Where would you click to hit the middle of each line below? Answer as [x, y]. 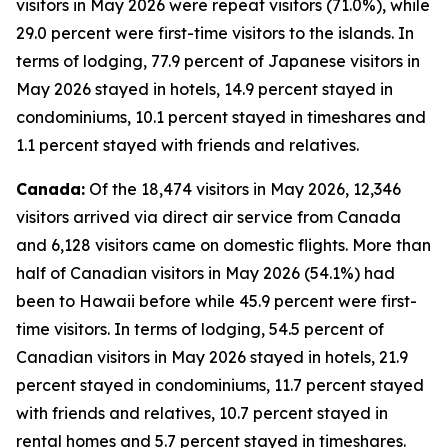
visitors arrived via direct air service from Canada [208, 217]
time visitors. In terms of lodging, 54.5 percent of [200, 329]
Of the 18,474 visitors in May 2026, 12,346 [243, 189]
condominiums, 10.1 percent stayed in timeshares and [221, 117]
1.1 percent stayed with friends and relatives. [187, 145]
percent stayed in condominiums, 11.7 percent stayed [220, 385]
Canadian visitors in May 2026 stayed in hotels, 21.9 [212, 357]
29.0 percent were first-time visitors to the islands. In [215, 33]
